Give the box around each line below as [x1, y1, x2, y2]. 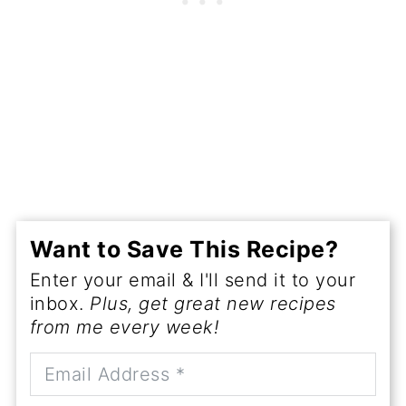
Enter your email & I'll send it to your [29, 269, 356, 291]
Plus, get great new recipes [90, 293, 336, 314]
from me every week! [29, 316, 219, 338]
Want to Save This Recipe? [29, 236, 339, 263]
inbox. [29, 293, 91, 314]
